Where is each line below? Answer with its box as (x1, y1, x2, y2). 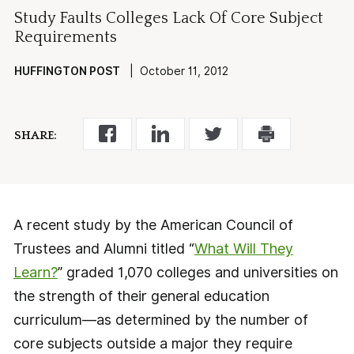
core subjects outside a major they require (13, 335, 292, 352)
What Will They (194, 240, 293, 258)
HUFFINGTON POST (13, 65, 120, 78)
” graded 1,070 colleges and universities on (57, 264, 338, 281)
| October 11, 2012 (119, 65, 228, 78)
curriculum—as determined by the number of (13, 311, 308, 329)
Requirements (13, 28, 117, 46)
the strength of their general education (13, 288, 269, 305)
